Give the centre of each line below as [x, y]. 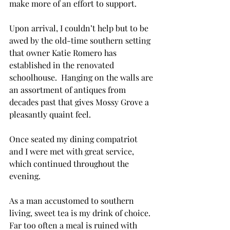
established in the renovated [63, 65]
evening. [25, 176]
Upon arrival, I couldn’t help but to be [80, 28]
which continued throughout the [70, 164]
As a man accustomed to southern [73, 200]
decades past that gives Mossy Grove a [80, 102]
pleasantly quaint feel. [50, 114]
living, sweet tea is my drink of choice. [81, 213]
